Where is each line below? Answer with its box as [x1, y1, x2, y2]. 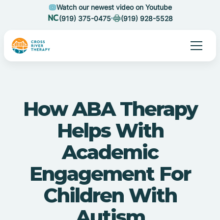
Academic [62, 140, 158, 164]
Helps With [56, 118, 164, 142]
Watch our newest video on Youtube [56, 3, 172, 11]
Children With [43, 183, 177, 207]
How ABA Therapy [23, 97, 197, 121]
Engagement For [29, 162, 191, 186]
